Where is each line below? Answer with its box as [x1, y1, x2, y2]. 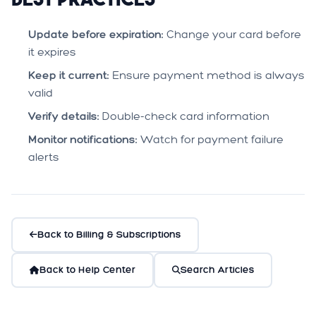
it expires [28, 45, 76, 59]
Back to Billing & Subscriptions [37, 229, 181, 241]
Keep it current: [28, 68, 109, 82]
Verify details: [28, 109, 99, 123]
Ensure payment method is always [109, 68, 305, 82]
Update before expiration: [28, 28, 164, 41]
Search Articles [181, 264, 254, 276]
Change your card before [164, 28, 301, 41]
